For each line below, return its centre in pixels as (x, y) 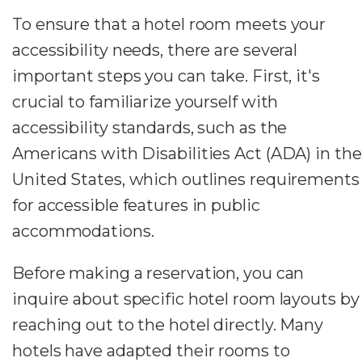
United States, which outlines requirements (186, 180)
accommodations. (83, 232)
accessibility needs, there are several (155, 51)
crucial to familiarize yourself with (145, 102)
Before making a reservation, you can (158, 274)
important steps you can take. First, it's (166, 76)
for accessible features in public (136, 206)
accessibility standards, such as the (150, 128)
